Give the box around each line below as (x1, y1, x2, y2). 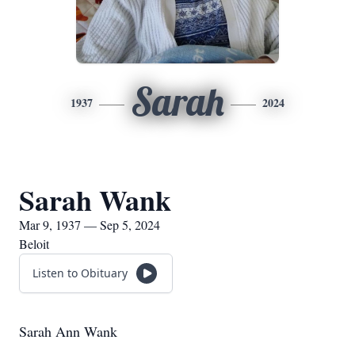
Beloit (19, 235, 49, 252)
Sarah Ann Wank (19, 322, 117, 341)
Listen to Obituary (32, 265, 128, 281)
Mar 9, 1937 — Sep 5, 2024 (19, 216, 160, 233)
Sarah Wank (19, 179, 171, 220)
